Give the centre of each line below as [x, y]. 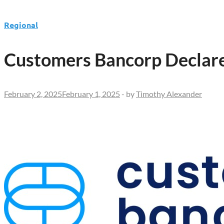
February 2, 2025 [33, 93]
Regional [21, 25]
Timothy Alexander [169, 93]
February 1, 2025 [91, 93]
